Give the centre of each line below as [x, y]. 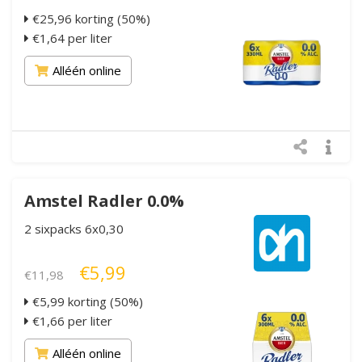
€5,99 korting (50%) [86, 301]
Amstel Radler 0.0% [104, 200]
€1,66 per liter [71, 320]
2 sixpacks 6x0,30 [74, 228]
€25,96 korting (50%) [90, 18]
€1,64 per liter [71, 38]
